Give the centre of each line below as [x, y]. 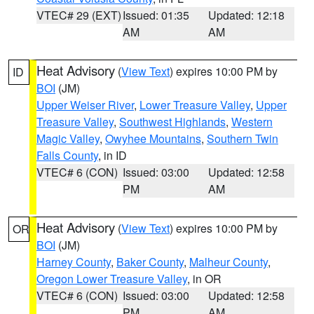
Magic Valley [68, 138]
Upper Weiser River [85, 105]
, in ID [112, 155]
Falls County [67, 155]
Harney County [74, 262]
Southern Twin [243, 138]
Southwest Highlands [172, 122]
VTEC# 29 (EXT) [79, 15]
